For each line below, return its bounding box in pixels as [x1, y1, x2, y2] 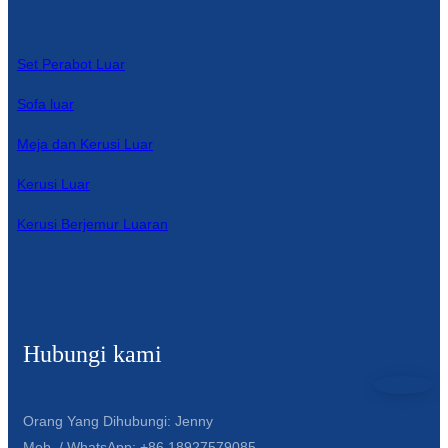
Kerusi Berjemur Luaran [16, 215, 168, 232]
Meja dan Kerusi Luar [16, 135, 153, 152]
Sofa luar [16, 95, 74, 112]
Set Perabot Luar [16, 55, 125, 72]
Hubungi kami [23, 340, 162, 367]
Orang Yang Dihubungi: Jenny [23, 412, 213, 429]
